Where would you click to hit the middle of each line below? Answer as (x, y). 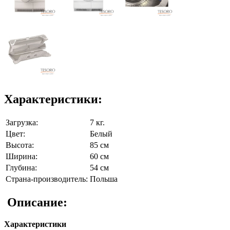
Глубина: (21, 167)
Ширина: (22, 156)
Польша (104, 179)
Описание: (36, 202)
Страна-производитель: (47, 179)
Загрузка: (22, 122)
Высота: (20, 145)
